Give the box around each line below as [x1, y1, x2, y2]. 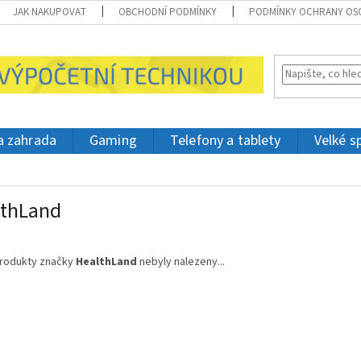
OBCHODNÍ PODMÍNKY [118, 5, 218, 19]
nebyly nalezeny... [137, 254, 225, 271]
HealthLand [76, 254, 137, 271]
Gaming [89, 131, 137, 151]
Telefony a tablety [169, 131, 281, 151]
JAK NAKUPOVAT [13, 5, 87, 19]
